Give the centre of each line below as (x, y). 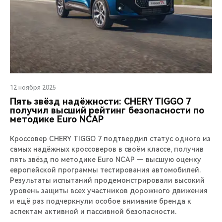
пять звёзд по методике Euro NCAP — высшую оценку (106, 159)
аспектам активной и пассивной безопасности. (93, 211)
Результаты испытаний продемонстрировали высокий (107, 180)
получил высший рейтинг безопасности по (107, 110)
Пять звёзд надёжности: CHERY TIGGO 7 (101, 101)
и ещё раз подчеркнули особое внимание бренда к (101, 201)
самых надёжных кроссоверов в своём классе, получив (107, 149)
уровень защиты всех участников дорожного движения (109, 191)
